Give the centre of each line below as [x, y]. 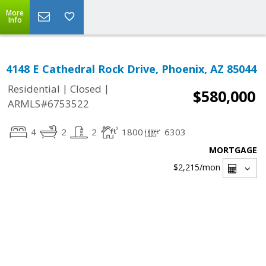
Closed [86, 89]
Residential [34, 89]
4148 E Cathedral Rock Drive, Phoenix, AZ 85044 [131, 69]
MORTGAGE [233, 150]
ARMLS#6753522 [48, 104]
